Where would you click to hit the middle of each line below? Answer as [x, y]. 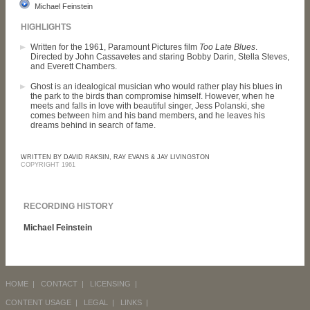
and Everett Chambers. [74, 66]
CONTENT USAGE [38, 302]
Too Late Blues [227, 47]
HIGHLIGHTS [46, 27]
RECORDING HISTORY [69, 206]
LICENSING [110, 284]
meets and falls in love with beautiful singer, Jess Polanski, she [148, 106]
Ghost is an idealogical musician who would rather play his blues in [156, 86]
